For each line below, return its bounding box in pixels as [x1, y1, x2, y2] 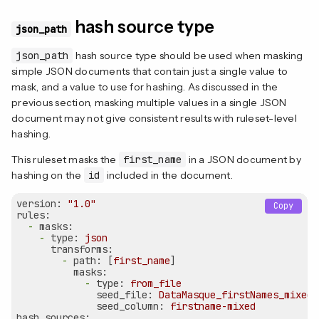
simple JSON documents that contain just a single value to [11, 64, 288, 78]
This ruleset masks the [11, 152, 119, 166]
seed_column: [96, 299, 164, 313]
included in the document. [104, 168, 233, 182]
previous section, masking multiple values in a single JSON [11, 95, 287, 109]
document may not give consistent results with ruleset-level [11, 111, 297, 125]
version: [16, 197, 62, 210]
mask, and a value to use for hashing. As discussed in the [11, 80, 278, 93]
